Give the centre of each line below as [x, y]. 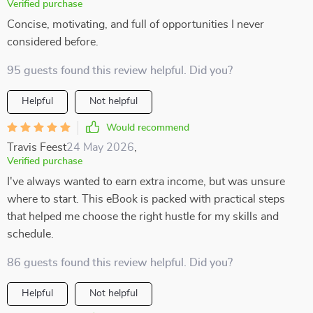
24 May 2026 [100, 147]
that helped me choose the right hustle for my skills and [143, 217]
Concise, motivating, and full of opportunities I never [136, 24]
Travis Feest [37, 147]
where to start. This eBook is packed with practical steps [146, 199]
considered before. [53, 42]
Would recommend [148, 128]
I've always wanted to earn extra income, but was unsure [146, 182]
